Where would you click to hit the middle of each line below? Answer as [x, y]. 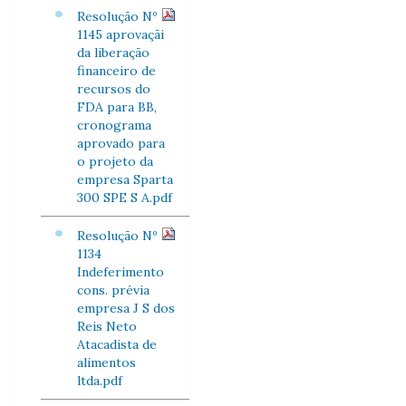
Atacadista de [117, 344]
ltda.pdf [100, 381]
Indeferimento [121, 272]
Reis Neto [107, 326]
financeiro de [116, 71]
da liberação [113, 53]
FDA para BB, [117, 107]
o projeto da [115, 161]
